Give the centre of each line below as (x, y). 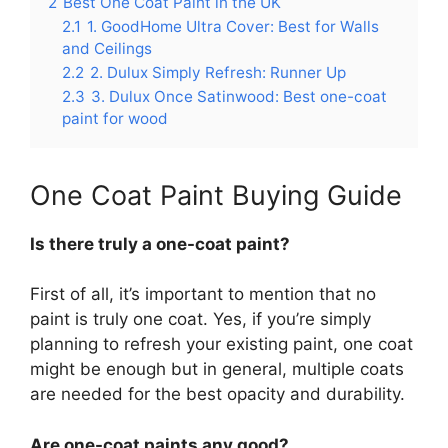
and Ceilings (107, 48)
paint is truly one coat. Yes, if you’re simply (200, 319)
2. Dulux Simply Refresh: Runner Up (218, 72)
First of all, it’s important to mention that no (203, 294)
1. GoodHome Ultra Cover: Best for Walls (233, 26)
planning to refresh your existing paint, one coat (221, 344)
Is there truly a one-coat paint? (160, 243)
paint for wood (115, 118)
